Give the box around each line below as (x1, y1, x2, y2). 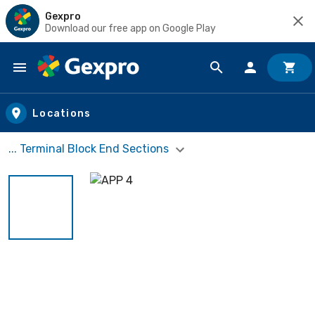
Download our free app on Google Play (45, 22, 216, 34)
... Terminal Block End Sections (8, 142, 172, 155)
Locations (32, 107, 91, 120)
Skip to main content (13, 73, 135, 89)
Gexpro (45, 10, 81, 22)
